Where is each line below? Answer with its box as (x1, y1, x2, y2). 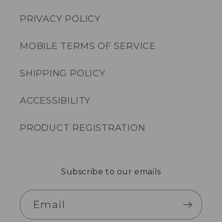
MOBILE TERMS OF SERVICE (20, 40, 156, 52)
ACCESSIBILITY (20, 94, 91, 106)
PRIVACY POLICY (20, 12, 101, 24)
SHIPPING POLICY (20, 67, 106, 79)
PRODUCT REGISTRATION (20, 121, 146, 133)
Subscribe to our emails (61, 166, 161, 176)
